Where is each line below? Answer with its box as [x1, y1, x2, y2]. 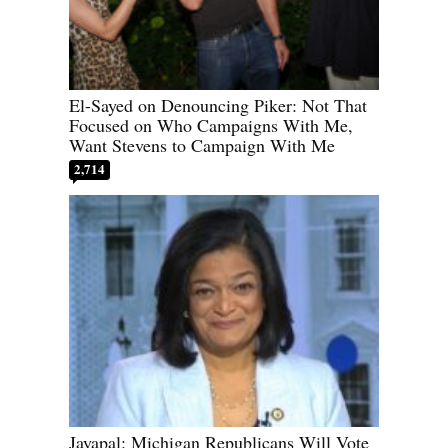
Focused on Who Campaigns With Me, [69, 112, 353, 137]
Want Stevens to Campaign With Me [69, 132, 335, 157]
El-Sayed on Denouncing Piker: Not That [69, 92, 367, 117]
